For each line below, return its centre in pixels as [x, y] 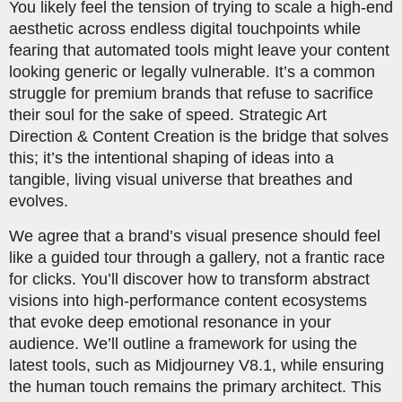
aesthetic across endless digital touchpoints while [185, 29]
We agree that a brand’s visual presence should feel [195, 236]
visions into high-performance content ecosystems [188, 300]
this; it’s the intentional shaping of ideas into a [171, 158]
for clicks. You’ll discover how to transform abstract [189, 279]
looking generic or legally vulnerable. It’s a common [192, 72]
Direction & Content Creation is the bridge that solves [199, 137]
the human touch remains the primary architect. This [195, 386]
